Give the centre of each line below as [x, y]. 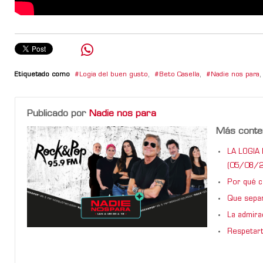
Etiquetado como [42, 75]
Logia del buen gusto [114, 75]
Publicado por [58, 114]
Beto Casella [179, 75]
